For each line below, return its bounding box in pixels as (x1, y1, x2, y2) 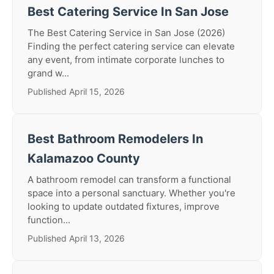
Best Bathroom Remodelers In (28, 131, 203, 146)
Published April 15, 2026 (28, 86, 125, 97)
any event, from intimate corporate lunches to (28, 54, 224, 65)
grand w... (28, 67, 69, 79)
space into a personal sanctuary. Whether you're (28, 187, 235, 199)
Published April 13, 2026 (28, 233, 125, 243)
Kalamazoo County (28, 151, 140, 166)
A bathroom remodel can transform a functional (28, 174, 231, 185)
